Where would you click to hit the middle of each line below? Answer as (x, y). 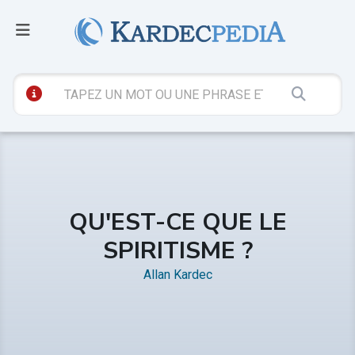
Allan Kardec (177, 274)
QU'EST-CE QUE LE (177, 222)
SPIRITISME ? (177, 250)
